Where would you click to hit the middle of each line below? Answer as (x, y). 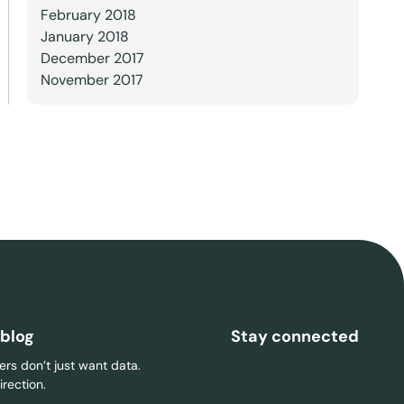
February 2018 (88, 15)
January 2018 (84, 37)
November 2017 (92, 80)
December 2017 (92, 58)
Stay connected (294, 336)
